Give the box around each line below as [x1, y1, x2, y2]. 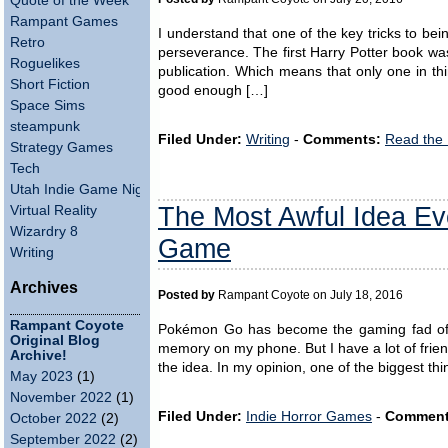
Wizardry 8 [10, 224, 78, 239]
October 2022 [10, 411, 97, 426]
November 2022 [10, 390, 112, 405]
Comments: [303, 132, 381, 148]
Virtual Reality [10, 203, 97, 218]
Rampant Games [10, 14, 118, 29]
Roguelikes [10, 56, 80, 71]
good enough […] [158, 83, 268, 99]
